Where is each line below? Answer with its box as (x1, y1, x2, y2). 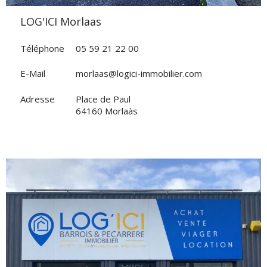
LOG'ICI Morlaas (26, 14, 101, 29)
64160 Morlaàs (76, 104, 138, 117)
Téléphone (20, 42, 64, 54)
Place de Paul (76, 92, 131, 105)
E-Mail (20, 67, 45, 79)
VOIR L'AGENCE (105, 242, 161, 253)
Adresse (20, 92, 55, 105)
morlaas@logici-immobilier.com (76, 67, 202, 79)
